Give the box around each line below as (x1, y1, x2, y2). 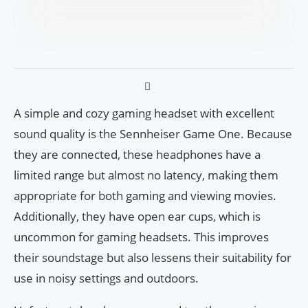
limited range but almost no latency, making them (14, 167, 278, 184)
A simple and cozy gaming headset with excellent (14, 105, 274, 122)
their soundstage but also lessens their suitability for (14, 250, 291, 266)
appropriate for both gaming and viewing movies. (14, 188, 276, 204)
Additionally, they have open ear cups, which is (14, 208, 261, 225)
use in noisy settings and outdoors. (14, 270, 199, 287)
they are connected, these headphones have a (14, 146, 261, 163)
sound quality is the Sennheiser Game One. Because (14, 126, 292, 142)
